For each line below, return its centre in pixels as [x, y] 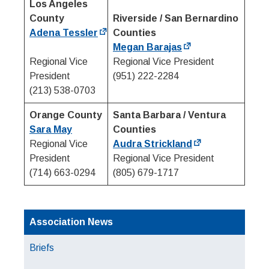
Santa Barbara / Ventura [169, 115]
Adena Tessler [64, 33]
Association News [71, 222]
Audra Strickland [153, 144]
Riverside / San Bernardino [176, 18]
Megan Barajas [147, 47]
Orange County [66, 115]
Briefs [42, 248]
